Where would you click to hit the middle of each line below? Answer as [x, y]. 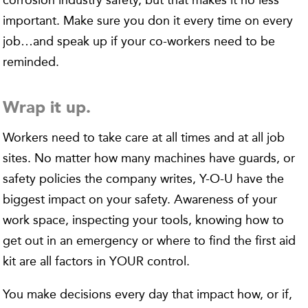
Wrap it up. [47, 109]
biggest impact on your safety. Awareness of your [140, 199]
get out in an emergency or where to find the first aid [150, 241]
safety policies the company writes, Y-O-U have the [144, 179]
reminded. [31, 62]
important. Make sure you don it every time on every [148, 21]
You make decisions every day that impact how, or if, [148, 294]
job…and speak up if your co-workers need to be [139, 41]
